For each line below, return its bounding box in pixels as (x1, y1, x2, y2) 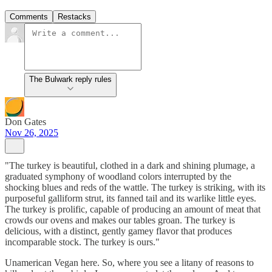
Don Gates (5, 116, 46, 127)
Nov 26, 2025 (5, 127, 58, 138)
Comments (10, 12, 48, 21)
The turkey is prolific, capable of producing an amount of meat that (5, 203, 260, 214)
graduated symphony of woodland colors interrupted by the (5, 171, 231, 182)
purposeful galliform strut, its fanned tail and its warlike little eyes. (5, 192, 256, 203)
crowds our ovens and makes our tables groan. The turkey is (5, 214, 235, 225)
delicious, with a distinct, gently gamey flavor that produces (5, 225, 232, 236)
